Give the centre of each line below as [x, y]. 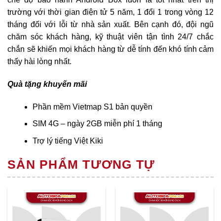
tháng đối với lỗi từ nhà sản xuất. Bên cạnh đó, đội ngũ [110, 25]
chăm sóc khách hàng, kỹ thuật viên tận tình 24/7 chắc [110, 37]
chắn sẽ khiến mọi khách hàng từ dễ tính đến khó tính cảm [110, 49]
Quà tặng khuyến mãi [47, 84]
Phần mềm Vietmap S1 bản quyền [92, 107]
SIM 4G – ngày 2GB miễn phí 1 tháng [97, 124]
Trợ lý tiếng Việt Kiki [68, 141]
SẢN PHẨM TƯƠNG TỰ [81, 164]
